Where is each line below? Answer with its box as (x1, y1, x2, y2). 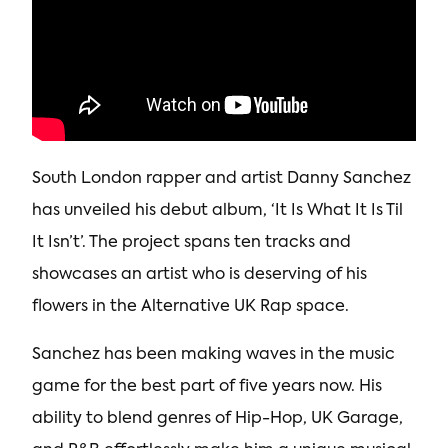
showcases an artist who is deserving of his (32, 267, 367, 284)
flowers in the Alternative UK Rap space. (32, 299, 349, 316)
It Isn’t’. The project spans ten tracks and (32, 235, 351, 252)
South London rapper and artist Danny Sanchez (32, 171, 411, 188)
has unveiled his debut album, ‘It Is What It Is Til (32, 203, 403, 220)
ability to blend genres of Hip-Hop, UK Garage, (32, 411, 403, 428)
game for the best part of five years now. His (32, 379, 382, 396)
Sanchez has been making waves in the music (32, 347, 395, 364)
